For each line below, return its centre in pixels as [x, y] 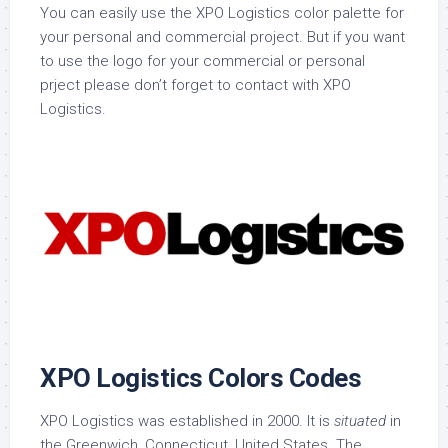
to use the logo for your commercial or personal [202, 61]
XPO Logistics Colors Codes [200, 378]
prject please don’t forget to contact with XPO [195, 85]
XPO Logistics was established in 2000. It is [187, 421]
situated [360, 421]
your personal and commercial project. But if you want [222, 37]
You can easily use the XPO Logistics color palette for [222, 13]
